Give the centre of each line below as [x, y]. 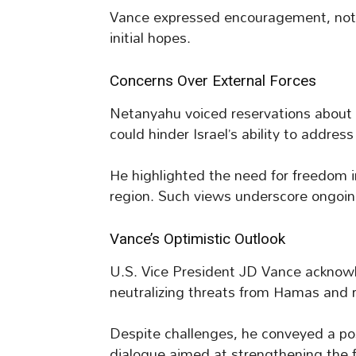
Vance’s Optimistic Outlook [197, 239]
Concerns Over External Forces [213, 81]
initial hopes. [150, 38]
